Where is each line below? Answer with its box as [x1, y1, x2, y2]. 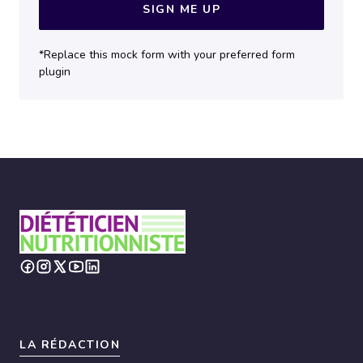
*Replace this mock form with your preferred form [39, 46, 295, 62]
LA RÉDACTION [19, 337, 120, 353]
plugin [39, 63, 70, 79]
